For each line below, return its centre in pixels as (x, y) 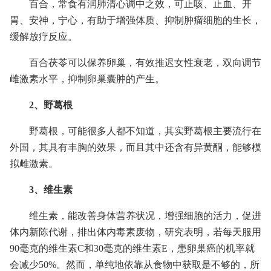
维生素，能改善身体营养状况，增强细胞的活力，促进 (145, 216)
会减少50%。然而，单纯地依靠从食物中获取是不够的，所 (135, 265)
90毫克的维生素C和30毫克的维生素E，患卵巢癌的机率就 (132, 248)
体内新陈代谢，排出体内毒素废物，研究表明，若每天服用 (135, 232)
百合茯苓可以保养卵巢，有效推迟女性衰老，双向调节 (145, 63)
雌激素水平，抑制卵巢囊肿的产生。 (87, 79)
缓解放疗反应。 (44, 37)
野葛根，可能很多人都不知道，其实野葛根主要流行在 (145, 131)
